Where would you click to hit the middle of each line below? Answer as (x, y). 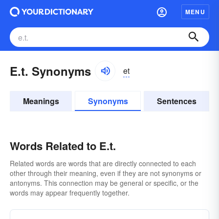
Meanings (41, 101)
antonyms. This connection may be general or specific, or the (104, 183)
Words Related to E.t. (63, 146)
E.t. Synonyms (50, 71)
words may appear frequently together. (70, 193)
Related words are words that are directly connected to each (103, 163)
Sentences (176, 101)
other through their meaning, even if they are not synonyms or (106, 173)
